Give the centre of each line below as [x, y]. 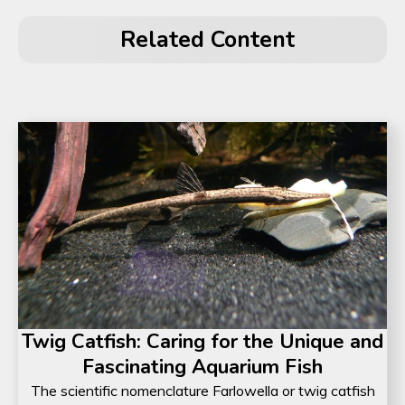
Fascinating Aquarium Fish [202, 367]
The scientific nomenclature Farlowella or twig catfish [202, 391]
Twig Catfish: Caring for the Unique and [202, 342]
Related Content [207, 39]
